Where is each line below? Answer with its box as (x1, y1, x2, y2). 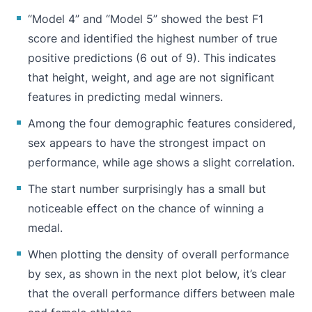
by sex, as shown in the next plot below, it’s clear (28, 266, 286, 281)
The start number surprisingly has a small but (28, 181, 266, 196)
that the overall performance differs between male (28, 286, 295, 300)
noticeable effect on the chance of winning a (28, 201, 264, 215)
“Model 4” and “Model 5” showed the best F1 (28, 11, 263, 26)
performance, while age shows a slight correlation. (28, 155, 295, 169)
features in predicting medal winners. (28, 89, 223, 104)
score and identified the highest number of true (28, 31, 277, 45)
